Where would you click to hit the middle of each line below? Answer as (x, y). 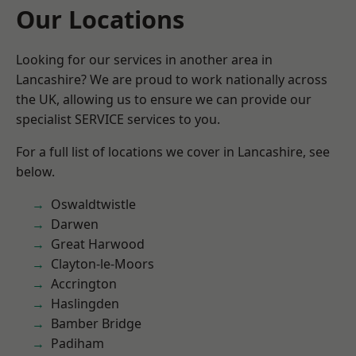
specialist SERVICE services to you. (118, 119)
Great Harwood (98, 244)
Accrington (84, 284)
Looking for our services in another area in (144, 60)
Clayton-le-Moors (103, 264)
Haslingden (85, 304)
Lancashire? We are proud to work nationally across (172, 79)
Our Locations (100, 19)
